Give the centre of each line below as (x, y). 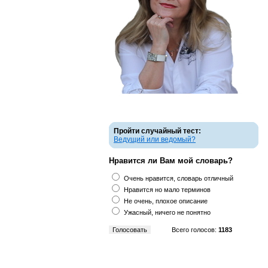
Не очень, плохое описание (166, 201)
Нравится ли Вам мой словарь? (171, 161)
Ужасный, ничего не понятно (167, 212)
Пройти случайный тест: (157, 131)
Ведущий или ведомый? (155, 139)
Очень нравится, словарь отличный (179, 178)
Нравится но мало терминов (167, 190)
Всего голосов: (195, 230)
